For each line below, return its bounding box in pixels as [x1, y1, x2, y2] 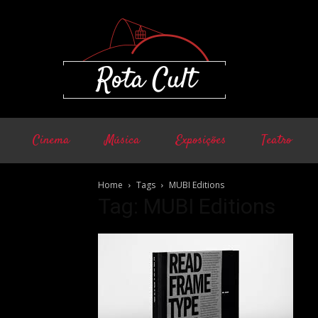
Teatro [261, 131, 292, 150]
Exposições [175, 131, 226, 150]
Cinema [33, 131, 70, 150]
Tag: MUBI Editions [98, 194, 275, 219]
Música [105, 131, 140, 150]
